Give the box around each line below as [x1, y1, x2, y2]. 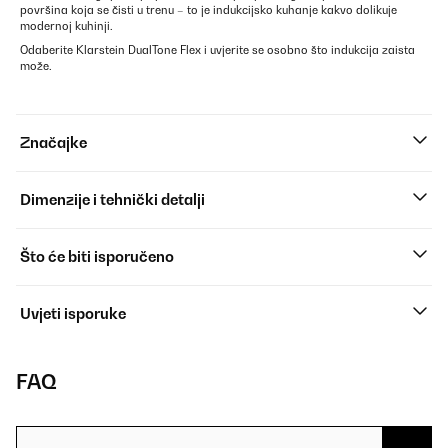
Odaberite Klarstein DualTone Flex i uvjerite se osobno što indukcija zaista [20, 43, 415, 57]
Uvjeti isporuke [20, 305, 126, 322]
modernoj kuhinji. [20, 19, 113, 33]
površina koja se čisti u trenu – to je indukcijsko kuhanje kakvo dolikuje [20, 3, 397, 17]
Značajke [20, 134, 87, 151]
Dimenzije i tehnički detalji [20, 191, 205, 208]
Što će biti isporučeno [20, 248, 174, 265]
